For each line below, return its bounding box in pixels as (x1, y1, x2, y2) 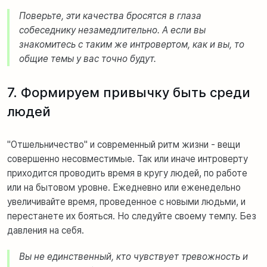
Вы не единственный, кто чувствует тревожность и (19, 250, 248, 262)
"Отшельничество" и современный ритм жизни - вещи (7, 138, 240, 150)
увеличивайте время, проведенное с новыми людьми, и (7, 195, 246, 207)
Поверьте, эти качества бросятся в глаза (19, 10, 201, 21)
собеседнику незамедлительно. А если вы (19, 24, 206, 36)
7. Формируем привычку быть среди (7, 84, 250, 100)
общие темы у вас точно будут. (19, 52, 156, 64)
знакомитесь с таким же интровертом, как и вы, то (19, 38, 244, 50)
